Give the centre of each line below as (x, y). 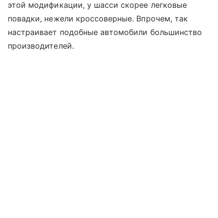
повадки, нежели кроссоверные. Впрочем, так (98, 19)
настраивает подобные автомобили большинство (105, 32)
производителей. (41, 46)
